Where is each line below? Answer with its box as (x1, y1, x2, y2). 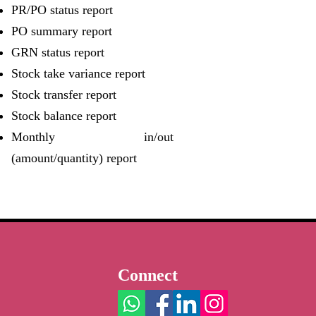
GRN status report (11, 45, 104, 59)
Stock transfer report (11, 87, 116, 102)
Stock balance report (11, 109, 116, 123)
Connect (117, 266, 178, 284)
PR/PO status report (11, 3, 113, 17)
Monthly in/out (11, 130, 174, 144)
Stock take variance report (11, 66, 145, 80)
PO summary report (11, 24, 112, 38)
